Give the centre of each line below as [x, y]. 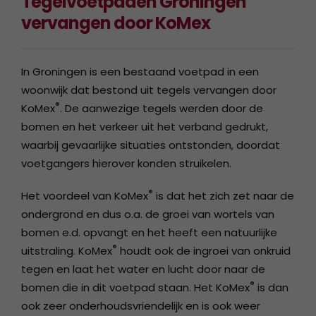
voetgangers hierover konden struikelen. [126, 163]
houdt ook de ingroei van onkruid [204, 251]
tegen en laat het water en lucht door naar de [143, 269]
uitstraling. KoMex [67, 251]
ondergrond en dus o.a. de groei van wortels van [148, 214]
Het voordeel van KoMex [85, 196]
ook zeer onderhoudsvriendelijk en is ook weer [141, 306]
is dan [272, 287]
